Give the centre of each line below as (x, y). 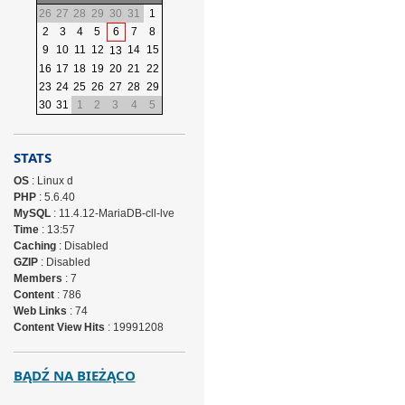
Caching (34, 246)
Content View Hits (59, 327)
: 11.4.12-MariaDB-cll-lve (112, 213)
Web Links (40, 311)
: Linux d (51, 181)
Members (38, 278)
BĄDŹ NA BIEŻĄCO (74, 375)
